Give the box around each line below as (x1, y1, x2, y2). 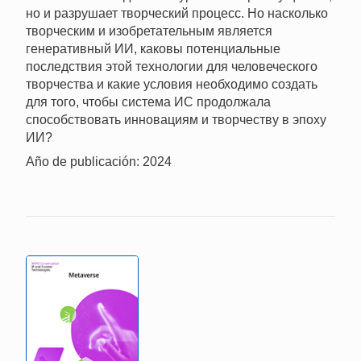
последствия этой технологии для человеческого (26, 60, 317, 74)
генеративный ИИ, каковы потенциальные (26, 42, 280, 56)
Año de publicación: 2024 (26, 155, 172, 169)
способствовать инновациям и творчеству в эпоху (26, 113, 326, 127)
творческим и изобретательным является (26, 24, 272, 39)
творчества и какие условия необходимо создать (26, 77, 317, 92)
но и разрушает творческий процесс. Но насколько (26, 6, 328, 21)
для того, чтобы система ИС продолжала (26, 95, 271, 110)
